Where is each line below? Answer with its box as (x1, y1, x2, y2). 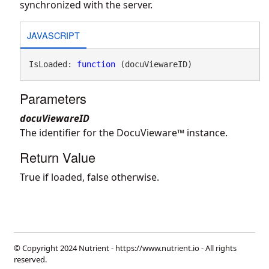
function (76, 59, 115, 69)
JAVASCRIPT (26, 28, 80, 41)
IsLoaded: (28, 59, 77, 69)
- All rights (199, 243, 237, 253)
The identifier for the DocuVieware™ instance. (20, 126, 228, 139)
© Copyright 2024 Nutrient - (14, 243, 115, 253)
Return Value (20, 148, 95, 166)
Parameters (20, 89, 86, 107)
